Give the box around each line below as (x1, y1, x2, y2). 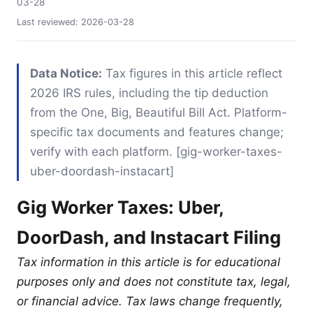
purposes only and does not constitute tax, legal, (17, 274, 291, 289)
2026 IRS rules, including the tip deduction (30, 85, 268, 100)
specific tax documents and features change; (30, 124, 284, 139)
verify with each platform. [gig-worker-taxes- (30, 144, 282, 159)
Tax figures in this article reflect (102, 66, 282, 80)
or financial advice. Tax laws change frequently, (17, 293, 283, 308)
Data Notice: (30, 66, 102, 80)
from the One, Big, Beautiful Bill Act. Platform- (30, 105, 287, 119)
